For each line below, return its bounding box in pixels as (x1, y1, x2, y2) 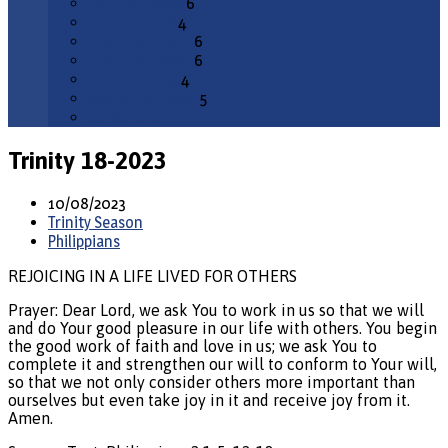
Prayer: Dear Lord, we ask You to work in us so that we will (8, 300, 424, 319)
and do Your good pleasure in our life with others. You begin (8, 318, 437, 337)
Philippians (48, 231, 120, 251)
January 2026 (88, 13, 175, 32)
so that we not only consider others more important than (8, 372, 415, 391)
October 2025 (88, 70, 178, 89)
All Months (88, 108, 159, 127)
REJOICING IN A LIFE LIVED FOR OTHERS (8, 266, 297, 285)
